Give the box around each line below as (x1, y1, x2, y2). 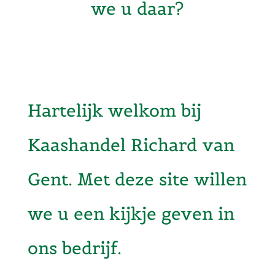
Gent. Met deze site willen (28, 168, 247, 190)
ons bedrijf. (28, 237, 122, 259)
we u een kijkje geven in (28, 203, 234, 225)
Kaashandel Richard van (28, 134, 234, 156)
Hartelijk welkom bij (28, 99, 201, 122)
